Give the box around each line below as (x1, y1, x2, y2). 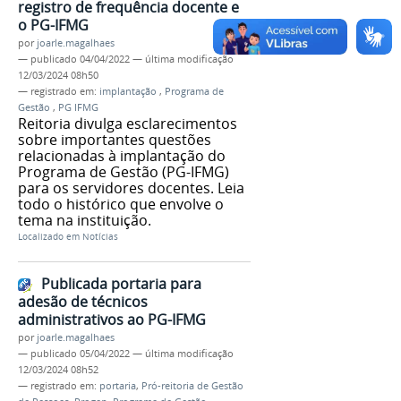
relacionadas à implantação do (18, 145, 226, 166)
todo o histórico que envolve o (18, 193, 224, 214)
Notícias (82, 230, 118, 243)
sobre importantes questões (18, 129, 211, 149)
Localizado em (18, 230, 80, 243)
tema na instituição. (18, 209, 151, 230)
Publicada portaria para (41, 274, 201, 294)
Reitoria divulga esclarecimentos (18, 113, 237, 133)
